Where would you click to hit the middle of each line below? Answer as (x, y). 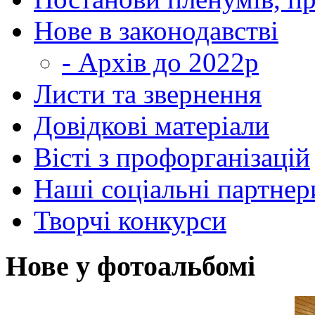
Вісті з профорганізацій (172, 157)
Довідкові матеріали (152, 126)
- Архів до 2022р (160, 63)
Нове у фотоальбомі (130, 266)
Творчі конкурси (130, 221)
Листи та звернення (148, 94)
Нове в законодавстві (156, 31)
